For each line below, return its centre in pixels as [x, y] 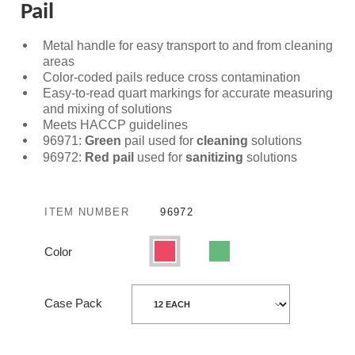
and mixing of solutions [108, 109]
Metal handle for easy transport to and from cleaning [188, 46]
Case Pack [74, 303]
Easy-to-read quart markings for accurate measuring [188, 93]
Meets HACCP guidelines [116, 125]
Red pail [110, 158]
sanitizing [215, 158]
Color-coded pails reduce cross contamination [172, 77]
